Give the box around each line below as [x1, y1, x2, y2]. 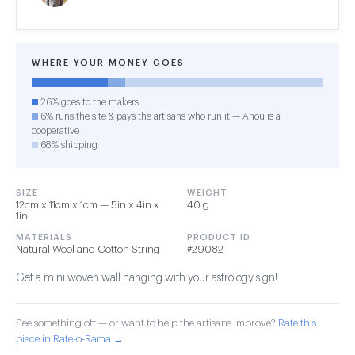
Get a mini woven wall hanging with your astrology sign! [16, 273, 277, 284]
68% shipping [38, 140, 97, 150]
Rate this [278, 318, 316, 328]
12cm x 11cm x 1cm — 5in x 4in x [16, 200, 159, 210]
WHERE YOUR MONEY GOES [32, 59, 185, 67]
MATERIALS [16, 233, 72, 242]
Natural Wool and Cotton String [16, 244, 160, 254]
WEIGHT [187, 189, 227, 197]
